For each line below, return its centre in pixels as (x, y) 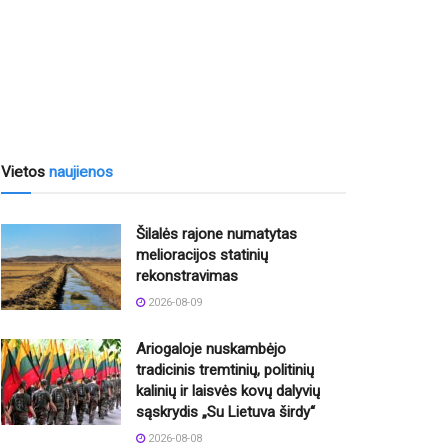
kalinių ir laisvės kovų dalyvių (228, 391)
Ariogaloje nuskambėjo (211, 349)
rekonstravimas (187, 276)
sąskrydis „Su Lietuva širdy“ (225, 412)
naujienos (81, 172)
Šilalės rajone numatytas (216, 234)
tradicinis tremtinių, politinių (225, 370)
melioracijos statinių (202, 255)
